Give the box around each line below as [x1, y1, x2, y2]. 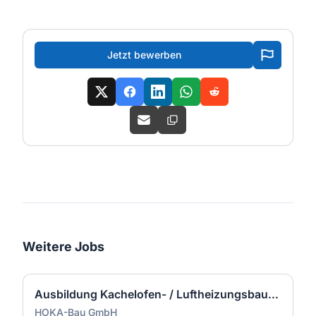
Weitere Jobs [23, 239, 104, 254]
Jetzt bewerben [107, 49, 181, 61]
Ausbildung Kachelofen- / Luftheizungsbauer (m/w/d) [268, 287, 279, 301]
